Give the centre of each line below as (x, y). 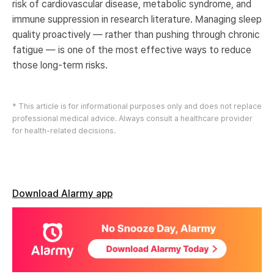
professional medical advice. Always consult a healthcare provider (132, 118)
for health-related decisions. (64, 130)
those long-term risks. (60, 65)
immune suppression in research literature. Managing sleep (137, 19)
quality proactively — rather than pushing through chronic (136, 34)
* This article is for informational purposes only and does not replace (137, 106)
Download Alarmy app (62, 193)
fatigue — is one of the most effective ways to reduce (132, 50)
